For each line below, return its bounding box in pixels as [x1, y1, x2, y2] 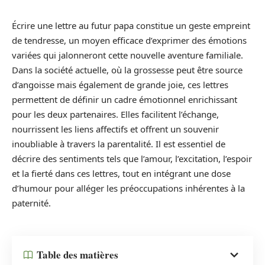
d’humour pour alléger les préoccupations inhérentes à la [12, 182, 245, 194]
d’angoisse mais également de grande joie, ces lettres [12, 79, 228, 91]
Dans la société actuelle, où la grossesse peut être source [12, 64, 243, 76]
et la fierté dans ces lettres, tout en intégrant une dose [12, 167, 231, 179]
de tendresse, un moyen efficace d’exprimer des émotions [12, 34, 247, 46]
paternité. [12, 197, 51, 209]
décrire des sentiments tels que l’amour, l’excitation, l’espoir [12, 153, 252, 164]
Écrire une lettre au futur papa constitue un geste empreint [12, 20, 250, 31]
